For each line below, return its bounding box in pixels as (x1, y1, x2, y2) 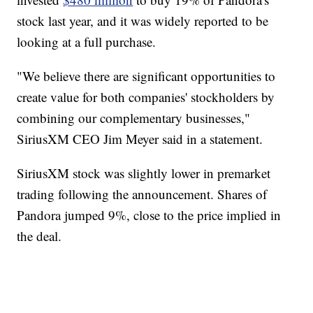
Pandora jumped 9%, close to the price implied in (17, 206, 282, 224)
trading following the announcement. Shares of (17, 185, 268, 203)
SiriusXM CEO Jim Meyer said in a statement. (17, 130, 263, 148)
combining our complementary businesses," (17, 109, 251, 127)
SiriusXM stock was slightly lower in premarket (17, 164, 271, 182)
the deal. (17, 227, 62, 245)
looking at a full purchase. (17, 33, 156, 51)
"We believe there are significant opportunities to (17, 67, 276, 85)
